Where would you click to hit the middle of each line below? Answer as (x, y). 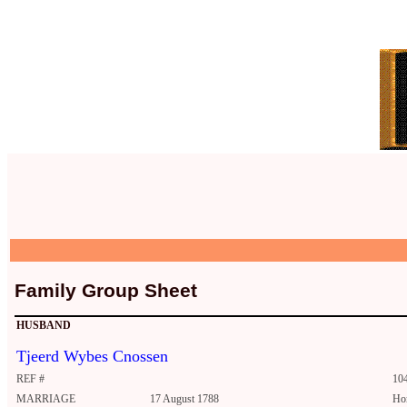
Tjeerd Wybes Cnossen (92, 357)
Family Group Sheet (106, 290)
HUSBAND (44, 326)
